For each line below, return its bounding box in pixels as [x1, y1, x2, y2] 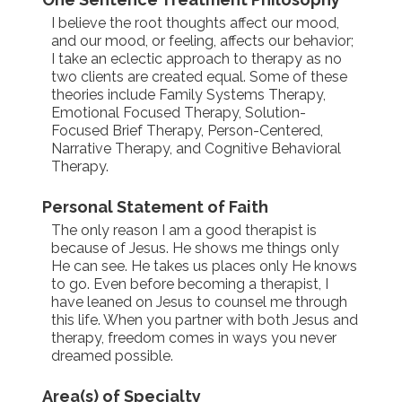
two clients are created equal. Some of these [50, 68, 347, 85]
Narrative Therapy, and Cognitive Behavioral [50, 140, 341, 157]
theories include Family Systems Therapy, [50, 86, 326, 103]
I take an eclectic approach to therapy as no [50, 50, 342, 67]
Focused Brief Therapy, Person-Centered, [50, 122, 323, 139]
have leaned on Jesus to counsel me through [50, 293, 347, 310]
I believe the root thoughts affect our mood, [50, 14, 339, 31]
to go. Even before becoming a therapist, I [50, 275, 328, 293]
